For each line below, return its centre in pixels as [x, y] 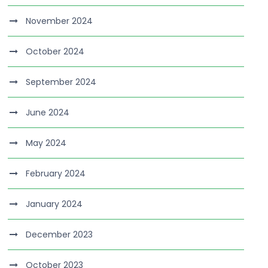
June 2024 [48, 112]
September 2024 [61, 82]
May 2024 [46, 143]
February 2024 [56, 173]
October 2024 [55, 51]
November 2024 [60, 21]
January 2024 [54, 204]
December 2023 [60, 234]
